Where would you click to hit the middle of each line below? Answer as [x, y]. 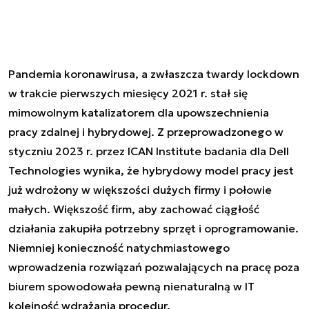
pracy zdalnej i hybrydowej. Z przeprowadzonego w [146, 131]
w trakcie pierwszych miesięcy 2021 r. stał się [128, 93]
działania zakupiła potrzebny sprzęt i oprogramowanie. [153, 228]
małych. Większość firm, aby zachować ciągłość [134, 209]
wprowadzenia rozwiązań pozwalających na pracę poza [154, 267]
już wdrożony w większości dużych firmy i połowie [140, 189]
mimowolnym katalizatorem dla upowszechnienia [139, 112]
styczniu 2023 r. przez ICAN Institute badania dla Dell [149, 151]
